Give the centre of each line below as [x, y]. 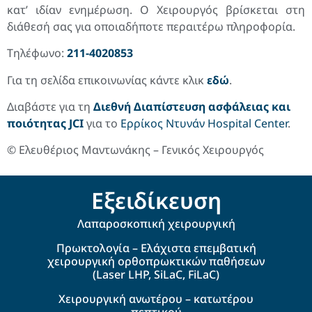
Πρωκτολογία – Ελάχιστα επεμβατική [156, 248]
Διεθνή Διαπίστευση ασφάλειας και [192, 107]
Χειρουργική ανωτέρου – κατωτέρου [156, 298]
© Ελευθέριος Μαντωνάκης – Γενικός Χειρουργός [135, 150]
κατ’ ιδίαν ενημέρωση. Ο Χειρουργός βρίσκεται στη [156, 9]
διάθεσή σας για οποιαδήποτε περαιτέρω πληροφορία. [151, 26]
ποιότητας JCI [45, 123]
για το [102, 123]
